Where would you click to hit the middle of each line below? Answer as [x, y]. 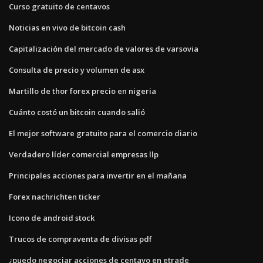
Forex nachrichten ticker [55, 196]
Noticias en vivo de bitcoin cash [67, 27]
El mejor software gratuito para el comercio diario [103, 133]
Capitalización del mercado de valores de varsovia [104, 48]
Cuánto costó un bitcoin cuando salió [77, 112]
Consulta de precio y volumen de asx [77, 70]
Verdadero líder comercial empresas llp [84, 154]
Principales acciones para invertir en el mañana [98, 175]
